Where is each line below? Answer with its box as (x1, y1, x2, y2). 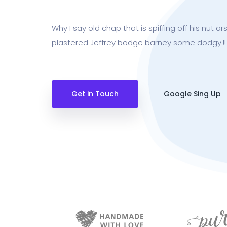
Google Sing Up (164, 88, 221, 99)
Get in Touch (71, 88, 119, 99)
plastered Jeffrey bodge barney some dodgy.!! (52, 36, 226, 48)
